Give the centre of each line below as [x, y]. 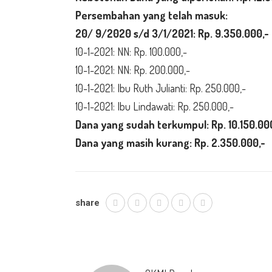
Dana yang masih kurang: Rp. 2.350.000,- [170, 143]
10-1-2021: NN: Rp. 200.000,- [133, 70]
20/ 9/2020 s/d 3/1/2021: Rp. [145, 33]
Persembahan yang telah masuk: [151, 15]
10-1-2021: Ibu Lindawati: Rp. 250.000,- [155, 106]
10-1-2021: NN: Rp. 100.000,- [131, 52]
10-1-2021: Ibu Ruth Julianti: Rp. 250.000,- [161, 88]
